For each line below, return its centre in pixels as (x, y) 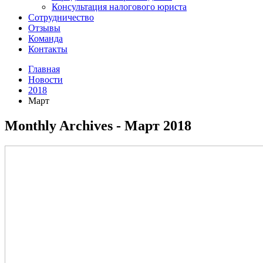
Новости (45, 80)
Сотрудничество (61, 17)
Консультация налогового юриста (119, 7)
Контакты (48, 49)
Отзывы (44, 28)
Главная (44, 69)
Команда (45, 38)
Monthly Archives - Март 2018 (98, 125)
